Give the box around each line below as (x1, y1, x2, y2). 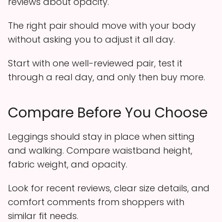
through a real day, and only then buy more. (8, 70, 205, 83)
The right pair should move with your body (8, 19, 196, 32)
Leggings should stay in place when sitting (8, 130, 195, 143)
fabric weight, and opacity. (8, 158, 127, 170)
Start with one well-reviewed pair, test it (8, 56, 182, 69)
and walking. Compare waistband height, (8, 144, 192, 157)
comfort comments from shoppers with (8, 195, 184, 208)
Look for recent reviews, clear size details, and (8, 181, 210, 194)
